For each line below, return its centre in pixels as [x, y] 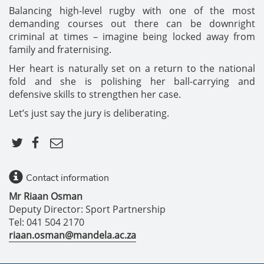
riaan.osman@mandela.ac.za [72, 235]
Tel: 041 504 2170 [47, 222]
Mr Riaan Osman [46, 196]
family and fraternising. [60, 49]
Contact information [67, 178]
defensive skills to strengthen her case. [95, 94]
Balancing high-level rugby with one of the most [132, 11]
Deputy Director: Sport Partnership [87, 209]
